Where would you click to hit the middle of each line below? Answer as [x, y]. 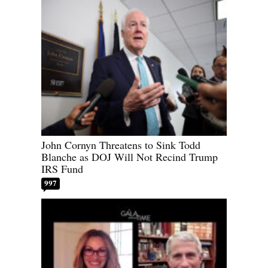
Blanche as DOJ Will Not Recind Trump [130, 157]
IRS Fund [62, 169]
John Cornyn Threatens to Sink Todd [121, 145]
